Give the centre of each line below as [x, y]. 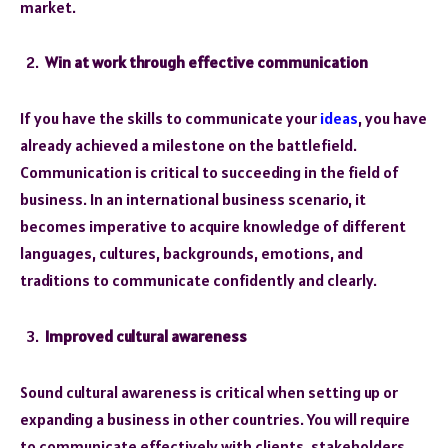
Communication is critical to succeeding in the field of [209, 172]
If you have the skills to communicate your [170, 118]
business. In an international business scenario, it [193, 199]
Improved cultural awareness [146, 335]
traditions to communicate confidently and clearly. [198, 280]
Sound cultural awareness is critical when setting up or [209, 391]
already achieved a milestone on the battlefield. [188, 145]
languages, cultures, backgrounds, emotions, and [191, 253]
